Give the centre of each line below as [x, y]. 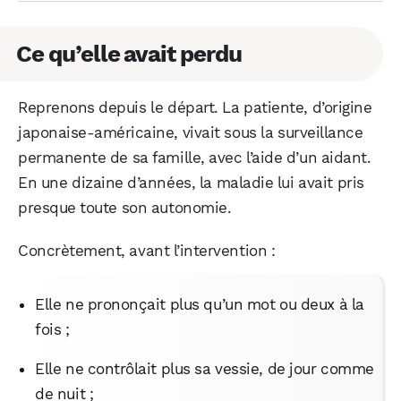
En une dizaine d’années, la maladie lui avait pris [191, 182]
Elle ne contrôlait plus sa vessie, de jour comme [205, 368]
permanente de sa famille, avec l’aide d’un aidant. [195, 157]
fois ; [52, 329]
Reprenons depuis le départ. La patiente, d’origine [195, 107]
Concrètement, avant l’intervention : [147, 250]
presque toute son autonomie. [125, 207]
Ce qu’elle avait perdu [129, 53]
